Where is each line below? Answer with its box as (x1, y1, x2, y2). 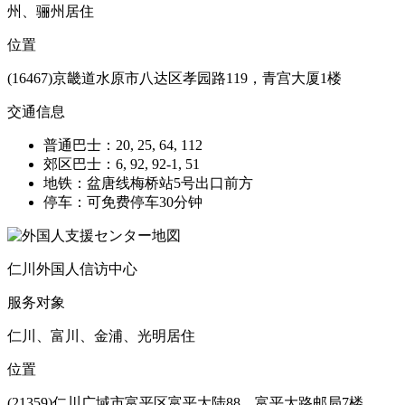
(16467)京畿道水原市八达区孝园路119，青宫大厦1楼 (7, 70, 342, 86)
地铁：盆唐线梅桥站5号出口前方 (43, 174, 253, 191)
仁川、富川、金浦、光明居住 (7, 327, 195, 344)
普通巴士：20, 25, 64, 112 (43, 137, 202, 153)
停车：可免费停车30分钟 (43, 193, 202, 210)
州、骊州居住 (7, 3, 94, 19)
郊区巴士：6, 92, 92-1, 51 (43, 155, 200, 172)
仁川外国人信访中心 (7, 260, 137, 277)
